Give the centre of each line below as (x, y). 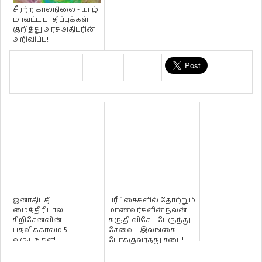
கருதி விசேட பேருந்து (149, 220)
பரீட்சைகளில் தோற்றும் (152, 201)
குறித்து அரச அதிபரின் (54, 30)
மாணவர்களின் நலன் (147, 211)
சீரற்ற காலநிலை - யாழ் (56, 10)
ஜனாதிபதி (32, 201)
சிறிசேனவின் (37, 220)
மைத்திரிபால (38, 211)
